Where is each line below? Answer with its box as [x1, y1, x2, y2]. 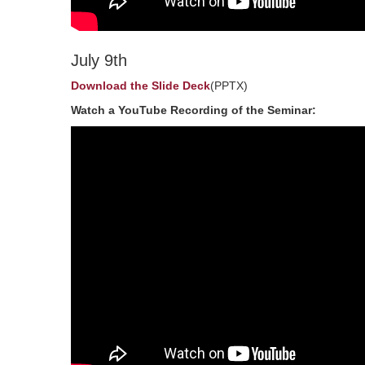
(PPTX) [210, 79, 248, 92]
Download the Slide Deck [71, 79, 210, 92]
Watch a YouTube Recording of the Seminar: [71, 103, 316, 117]
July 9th [71, 51, 127, 69]
